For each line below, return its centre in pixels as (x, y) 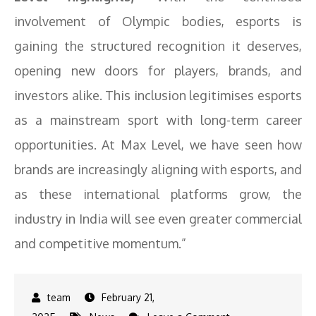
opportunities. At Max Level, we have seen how (158, 145)
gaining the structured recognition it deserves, (158, 46)
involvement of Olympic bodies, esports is (158, 21)
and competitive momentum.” (100, 243)
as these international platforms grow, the (158, 194)
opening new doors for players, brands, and (158, 71)
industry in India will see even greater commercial (158, 219)
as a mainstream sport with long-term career (158, 120)
